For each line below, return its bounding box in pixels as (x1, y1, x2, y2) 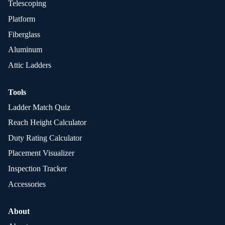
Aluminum (8, 45, 42, 54)
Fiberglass (8, 30, 40, 39)
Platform (8, 14, 35, 23)
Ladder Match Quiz (8, 102, 70, 111)
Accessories (8, 179, 46, 188)
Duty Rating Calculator (8, 133, 82, 142)
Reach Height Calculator (8, 118, 86, 127)
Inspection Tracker (8, 164, 67, 173)
